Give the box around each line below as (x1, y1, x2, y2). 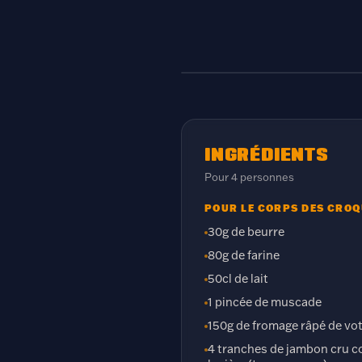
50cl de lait (208, 271, 268, 286)
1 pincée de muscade (208, 294, 322, 309)
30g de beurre (208, 224, 284, 239)
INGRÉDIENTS (204, 144, 329, 164)
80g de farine (208, 247, 280, 263)
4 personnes (231, 170, 294, 183)
